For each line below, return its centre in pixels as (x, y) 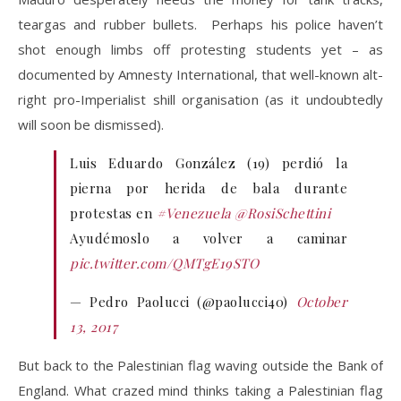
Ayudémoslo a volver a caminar (209, 238)
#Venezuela (193, 213)
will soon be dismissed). (91, 124)
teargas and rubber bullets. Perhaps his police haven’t (200, 24)
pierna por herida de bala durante (209, 188)
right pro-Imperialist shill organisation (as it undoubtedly (200, 99)
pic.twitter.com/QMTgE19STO (164, 263)
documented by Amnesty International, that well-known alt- (200, 74)
